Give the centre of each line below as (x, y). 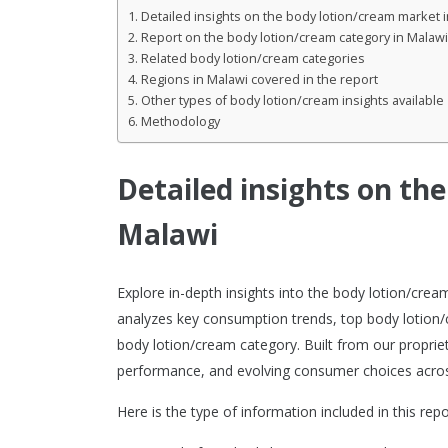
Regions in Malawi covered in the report (259, 79)
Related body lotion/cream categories (252, 58)
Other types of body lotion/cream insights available (292, 100)
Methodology (180, 121)
